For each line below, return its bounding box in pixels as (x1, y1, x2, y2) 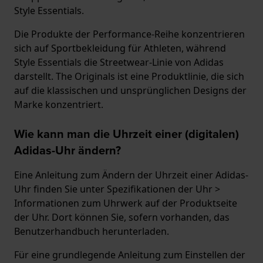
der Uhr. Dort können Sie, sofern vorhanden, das (14, 211, 230, 224)
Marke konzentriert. (14, 98, 103, 112)
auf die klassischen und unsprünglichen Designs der (14, 84, 247, 97)
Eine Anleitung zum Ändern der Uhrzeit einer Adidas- (14, 168, 248, 182)
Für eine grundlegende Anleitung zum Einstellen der (14, 248, 245, 262)
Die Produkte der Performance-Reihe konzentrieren (14, 28, 245, 41)
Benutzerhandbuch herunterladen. (14, 225, 169, 238)
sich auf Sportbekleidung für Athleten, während (14, 42, 226, 55)
